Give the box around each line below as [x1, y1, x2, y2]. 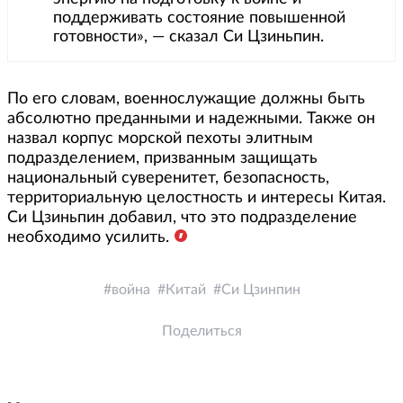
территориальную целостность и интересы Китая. [7, 190, 386, 206]
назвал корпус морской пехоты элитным [7, 130, 313, 147]
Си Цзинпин [220, 282, 300, 297]
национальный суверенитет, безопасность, [7, 170, 329, 186]
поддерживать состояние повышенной [53, 10, 345, 26]
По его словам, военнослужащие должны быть [7, 91, 365, 107]
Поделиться [161, 324, 242, 338]
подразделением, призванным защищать [7, 150, 318, 166]
